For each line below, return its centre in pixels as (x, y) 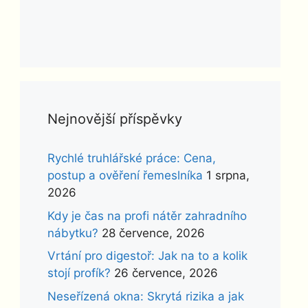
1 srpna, (228, 175)
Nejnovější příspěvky (114, 119)
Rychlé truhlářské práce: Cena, (131, 158)
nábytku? (73, 233)
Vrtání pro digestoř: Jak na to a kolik (147, 256)
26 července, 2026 (166, 273)
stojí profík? (79, 273)
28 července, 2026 (153, 233)
